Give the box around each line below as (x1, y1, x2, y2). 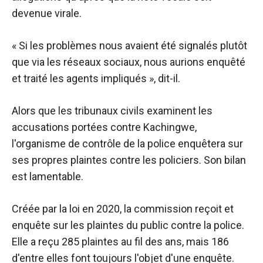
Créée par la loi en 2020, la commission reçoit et (12, 203, 234, 215)
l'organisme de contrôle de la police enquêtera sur (12, 137, 243, 150)
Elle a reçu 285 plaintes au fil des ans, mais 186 (12, 235, 229, 248)
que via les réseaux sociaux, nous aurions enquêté (12, 56, 245, 68)
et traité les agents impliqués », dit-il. (12, 72, 180, 85)
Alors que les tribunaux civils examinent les (12, 104, 213, 117)
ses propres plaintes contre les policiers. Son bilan (12, 154, 246, 166)
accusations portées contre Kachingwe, (12, 121, 197, 133)
